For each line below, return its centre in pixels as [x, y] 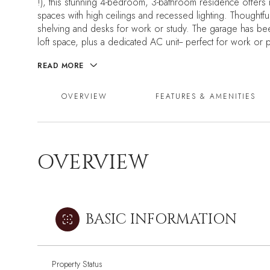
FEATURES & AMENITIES [206, 97]
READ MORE [61, 66]
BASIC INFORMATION [161, 220]
